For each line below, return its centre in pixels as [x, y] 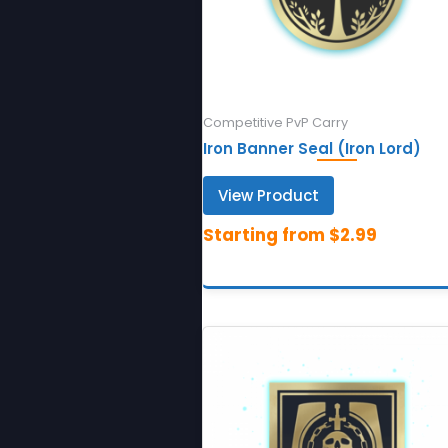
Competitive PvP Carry [275, 122]
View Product [268, 196]
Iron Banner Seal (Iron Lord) [311, 149]
